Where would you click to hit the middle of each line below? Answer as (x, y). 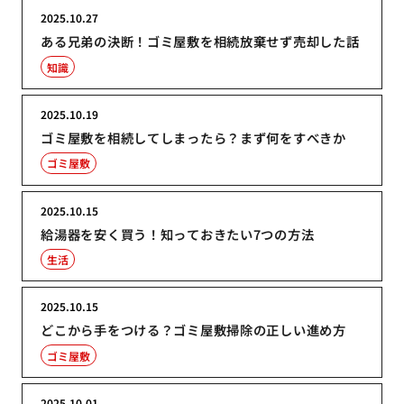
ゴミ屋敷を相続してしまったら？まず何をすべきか (193, 137)
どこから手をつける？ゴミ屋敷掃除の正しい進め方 (193, 330)
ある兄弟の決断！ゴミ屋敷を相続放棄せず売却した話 (200, 41)
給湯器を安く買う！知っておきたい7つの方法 (178, 234)
